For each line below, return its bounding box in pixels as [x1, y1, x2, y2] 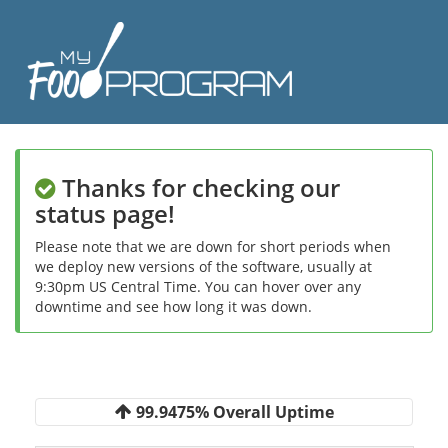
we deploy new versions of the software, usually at [35, 257, 372, 276]
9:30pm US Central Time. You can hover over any [35, 277, 361, 296]
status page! [35, 197, 175, 230]
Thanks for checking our [62, 171, 340, 204]
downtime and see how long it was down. [35, 297, 312, 316]
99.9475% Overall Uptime [131, 400, 334, 423]
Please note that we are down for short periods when [35, 237, 391, 256]
